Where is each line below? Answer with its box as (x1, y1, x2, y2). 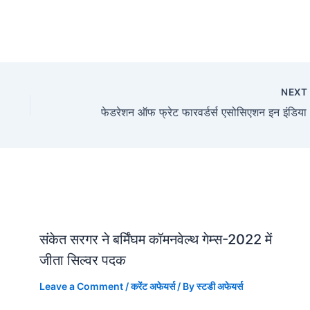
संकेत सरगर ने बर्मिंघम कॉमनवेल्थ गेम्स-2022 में (39, 230, 272, 248)
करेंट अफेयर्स (130, 280, 175, 292)
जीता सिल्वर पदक (39, 251, 126, 268)
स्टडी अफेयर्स (196, 280, 243, 292)
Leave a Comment (39, 280, 123, 292)
